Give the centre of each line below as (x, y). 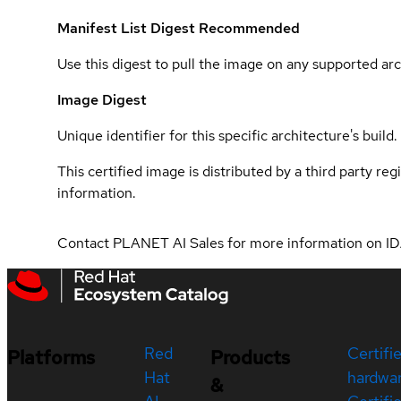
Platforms (51, 357)
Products (250, 357)
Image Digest (102, 99)
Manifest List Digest (128, 28)
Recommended (249, 28)
